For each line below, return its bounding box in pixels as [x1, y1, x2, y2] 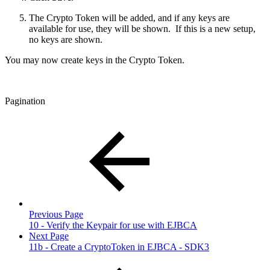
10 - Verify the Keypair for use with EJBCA [29, 219, 197, 230]
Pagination [5, 95, 45, 106]
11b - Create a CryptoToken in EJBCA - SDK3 [29, 241, 209, 252]
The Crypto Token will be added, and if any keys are [29, 12, 230, 23]
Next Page [29, 230, 69, 241]
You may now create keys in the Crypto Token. [5, 54, 184, 65]
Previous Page [29, 209, 83, 219]
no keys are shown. [29, 34, 102, 45]
